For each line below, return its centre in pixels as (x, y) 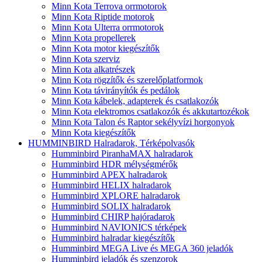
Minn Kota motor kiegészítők (106, 49)
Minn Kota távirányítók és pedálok (116, 91)
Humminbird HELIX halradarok (111, 185)
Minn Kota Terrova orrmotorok (109, 6)
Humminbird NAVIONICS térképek (119, 227)
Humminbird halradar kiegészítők (113, 238)
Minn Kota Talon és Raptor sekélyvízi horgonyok (143, 122)
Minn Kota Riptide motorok (103, 17)
